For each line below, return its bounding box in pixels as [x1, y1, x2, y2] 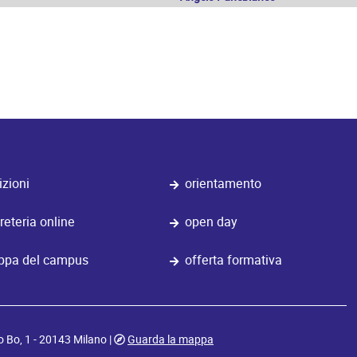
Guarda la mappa [127, 331, 214, 347]
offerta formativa [185, 251, 283, 269]
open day [185, 213, 238, 231]
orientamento [185, 175, 262, 193]
